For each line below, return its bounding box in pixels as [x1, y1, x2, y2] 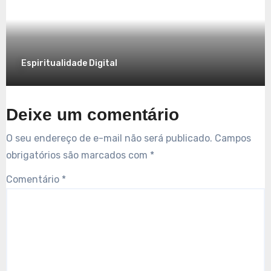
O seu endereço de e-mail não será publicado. [5, 132, 212, 144]
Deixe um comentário [5, 105, 179, 125]
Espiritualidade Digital [21, 57, 117, 68]
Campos [214, 132, 251, 144]
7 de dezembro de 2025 [134, 5, 232, 16]
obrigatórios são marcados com [5, 149, 150, 161]
